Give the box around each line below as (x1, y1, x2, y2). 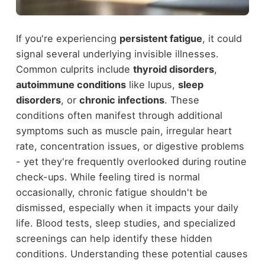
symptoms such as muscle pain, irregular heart (15, 125, 232, 137)
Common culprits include (15, 63, 133, 76)
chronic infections (79, 94, 164, 106)
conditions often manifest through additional (15, 109, 222, 122)
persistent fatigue (119, 33, 202, 45)
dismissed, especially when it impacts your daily (15, 202, 238, 214)
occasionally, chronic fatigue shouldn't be (15, 186, 208, 199)
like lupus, (125, 79, 178, 91)
